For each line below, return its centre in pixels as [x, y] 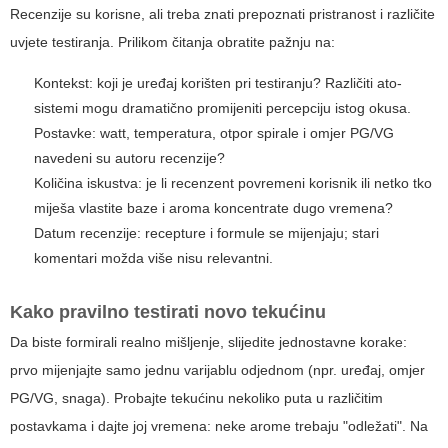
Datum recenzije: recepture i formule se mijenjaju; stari [206, 233]
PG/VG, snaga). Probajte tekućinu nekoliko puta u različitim [196, 398]
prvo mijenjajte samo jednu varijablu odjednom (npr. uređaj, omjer [217, 370]
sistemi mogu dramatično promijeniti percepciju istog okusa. [222, 108]
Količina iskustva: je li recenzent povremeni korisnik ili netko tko [233, 183]
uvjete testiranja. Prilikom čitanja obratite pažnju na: [172, 42]
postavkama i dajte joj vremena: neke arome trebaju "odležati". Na [219, 426]
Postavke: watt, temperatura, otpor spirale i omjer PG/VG [214, 133]
